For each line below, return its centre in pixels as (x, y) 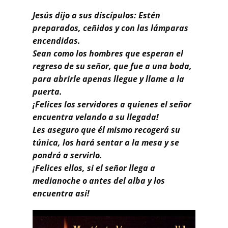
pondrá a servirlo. (67, 155)
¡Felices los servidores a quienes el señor (112, 104)
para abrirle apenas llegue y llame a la (108, 79)
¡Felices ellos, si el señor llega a (94, 168)
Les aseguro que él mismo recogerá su (106, 130)
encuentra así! (61, 193)
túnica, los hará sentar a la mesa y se (106, 142)
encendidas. (56, 40)
